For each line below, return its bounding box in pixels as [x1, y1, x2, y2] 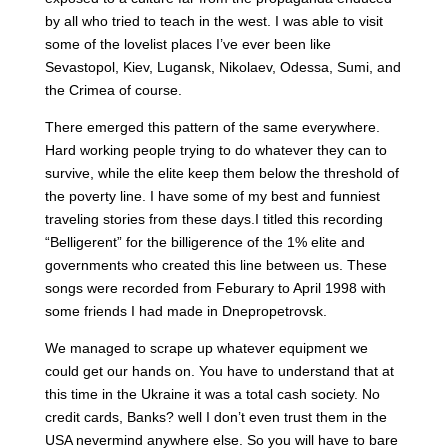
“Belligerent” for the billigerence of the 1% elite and [44, 233, 365, 250]
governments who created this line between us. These [44, 256, 387, 273]
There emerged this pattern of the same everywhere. [44, 118, 380, 135]
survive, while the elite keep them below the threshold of [44, 164, 399, 181]
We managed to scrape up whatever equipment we [44, 339, 368, 356]
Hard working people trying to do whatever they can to [44, 141, 387, 158]
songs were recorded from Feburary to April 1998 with [44, 279, 386, 296]
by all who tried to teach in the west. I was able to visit [44, 12, 383, 29]
